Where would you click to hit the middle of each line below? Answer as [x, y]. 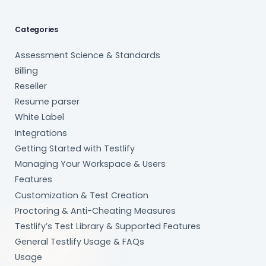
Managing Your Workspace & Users [91, 164]
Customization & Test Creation [82, 195]
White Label [40, 117]
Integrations [41, 133]
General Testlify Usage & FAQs [80, 242]
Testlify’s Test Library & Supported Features [108, 226]
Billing [27, 70]
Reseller [31, 86]
